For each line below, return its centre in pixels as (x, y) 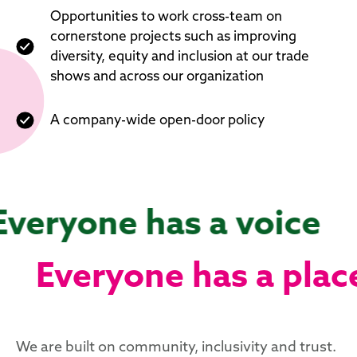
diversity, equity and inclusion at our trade (180, 57)
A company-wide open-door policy (157, 121)
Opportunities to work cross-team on (166, 18)
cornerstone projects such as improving (173, 37)
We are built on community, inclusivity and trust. (176, 347)
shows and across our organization (157, 77)
